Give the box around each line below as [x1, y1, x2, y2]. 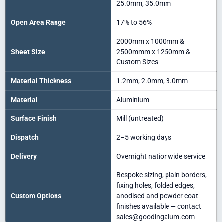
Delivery [11, 152, 37, 160]
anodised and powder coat [116, 191, 198, 200]
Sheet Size [11, 47, 45, 55]
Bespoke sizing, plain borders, [116, 170, 207, 179]
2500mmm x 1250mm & [116, 47, 190, 55]
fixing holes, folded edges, [116, 181, 195, 189]
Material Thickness [11, 76, 71, 85]
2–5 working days [116, 133, 171, 141]
